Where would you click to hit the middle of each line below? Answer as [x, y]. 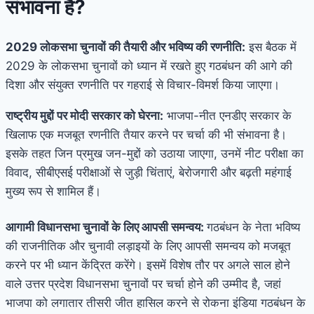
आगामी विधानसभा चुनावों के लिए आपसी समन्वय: [106, 227]
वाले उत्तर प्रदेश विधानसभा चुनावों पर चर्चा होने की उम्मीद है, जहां [143, 284]
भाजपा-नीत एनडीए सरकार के [227, 115]
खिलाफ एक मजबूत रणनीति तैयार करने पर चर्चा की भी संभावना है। [146, 134]
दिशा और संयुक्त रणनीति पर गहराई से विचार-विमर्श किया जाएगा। [143, 84]
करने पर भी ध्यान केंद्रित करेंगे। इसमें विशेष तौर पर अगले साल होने [148, 265]
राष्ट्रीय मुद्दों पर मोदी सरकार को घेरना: [84, 115]
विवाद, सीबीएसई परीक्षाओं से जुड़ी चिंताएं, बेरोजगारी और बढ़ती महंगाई [149, 172]
